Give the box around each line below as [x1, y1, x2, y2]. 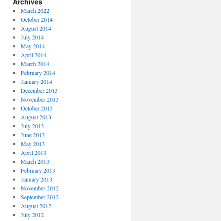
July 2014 [20, 33, 44, 41]
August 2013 [20, 113, 51, 121]
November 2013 [20, 95, 59, 103]
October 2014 [20, 15, 53, 23]
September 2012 [20, 193, 59, 201]
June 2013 [20, 131, 45, 139]
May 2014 [20, 42, 45, 50]
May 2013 [20, 140, 45, 147]
